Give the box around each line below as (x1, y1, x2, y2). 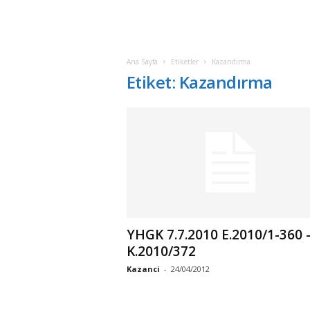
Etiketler (170, 57, 199, 66)
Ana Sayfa (126, 57, 158, 66)
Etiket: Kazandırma (126, 71, 273, 93)
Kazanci (126, 264, 160, 274)
